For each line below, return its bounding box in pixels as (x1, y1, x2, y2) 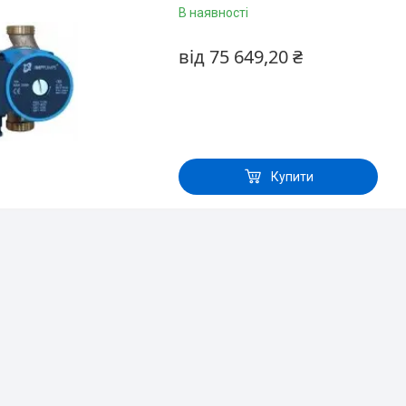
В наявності (179, 5, 248, 20)
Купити (270, 169, 314, 184)
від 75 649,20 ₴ (179, 44, 303, 69)
